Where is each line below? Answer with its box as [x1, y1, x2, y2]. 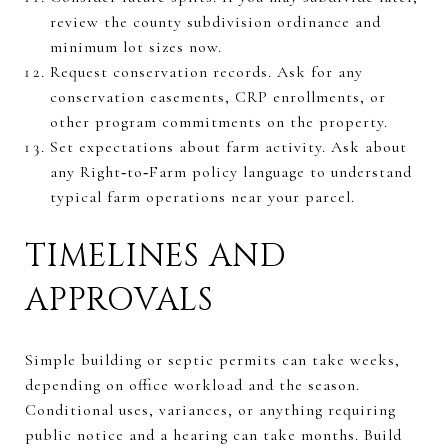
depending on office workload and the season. [25, 374, 360, 395]
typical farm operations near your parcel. [49, 186, 355, 207]
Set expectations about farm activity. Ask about [49, 136, 407, 157]
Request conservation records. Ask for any [49, 61, 363, 82]
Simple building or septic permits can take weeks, [25, 349, 400, 370]
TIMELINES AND [25, 234, 287, 278]
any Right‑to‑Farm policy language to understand [49, 161, 412, 182]
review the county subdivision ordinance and [49, 11, 381, 32]
